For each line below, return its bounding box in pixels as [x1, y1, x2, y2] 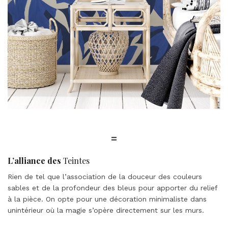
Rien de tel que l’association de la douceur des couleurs [8, 173, 202, 181]
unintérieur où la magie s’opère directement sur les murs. [8, 206, 204, 215]
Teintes [61, 155, 90, 166]
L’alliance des [8, 155, 61, 166]
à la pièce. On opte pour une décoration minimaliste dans [8, 195, 207, 204]
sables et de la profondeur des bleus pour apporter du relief [8, 184, 217, 192]
